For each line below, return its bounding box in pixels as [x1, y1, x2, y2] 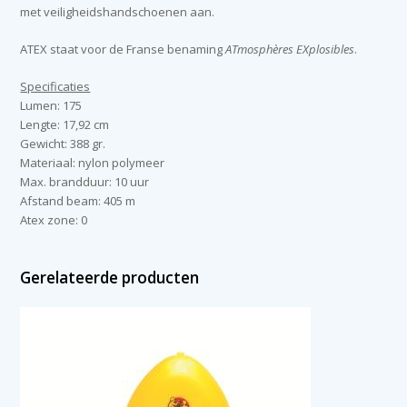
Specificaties [20, 78, 91, 95]
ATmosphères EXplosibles [225, 41, 355, 58]
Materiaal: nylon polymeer [20, 154, 165, 172]
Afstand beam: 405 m [20, 193, 136, 210]
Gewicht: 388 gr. [20, 135, 106, 153]
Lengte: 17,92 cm [20, 116, 110, 134]
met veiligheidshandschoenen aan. [20, 4, 215, 21]
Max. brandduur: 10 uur [20, 174, 150, 191]
